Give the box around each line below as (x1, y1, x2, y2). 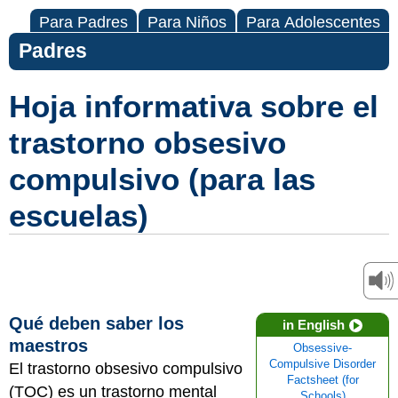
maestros (9, 336, 88, 355)
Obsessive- (293, 342, 352, 354)
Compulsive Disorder (269, 358, 376, 370)
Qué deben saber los (9, 314, 184, 333)
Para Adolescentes (246, 13, 380, 31)
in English (283, 317, 345, 332)
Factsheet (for (286, 374, 359, 386)
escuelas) (9, 198, 148, 233)
